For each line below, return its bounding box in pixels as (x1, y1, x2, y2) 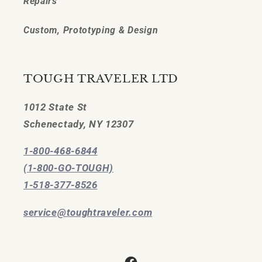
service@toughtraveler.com (23, 206, 153, 218)
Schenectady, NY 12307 (23, 118, 134, 130)
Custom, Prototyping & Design (23, 24, 158, 36)
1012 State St (23, 101, 87, 113)
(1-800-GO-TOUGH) (23, 162, 114, 174)
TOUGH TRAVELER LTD (23, 71, 178, 86)
